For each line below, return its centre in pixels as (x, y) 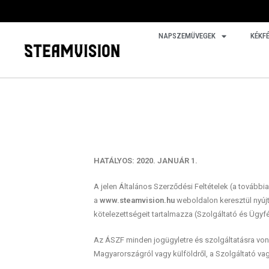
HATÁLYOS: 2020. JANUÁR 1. (145, 161)
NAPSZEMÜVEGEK (187, 36)
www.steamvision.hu (138, 200)
